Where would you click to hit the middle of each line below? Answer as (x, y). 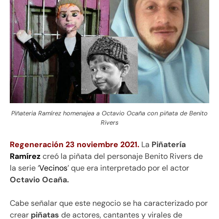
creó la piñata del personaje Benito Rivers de (122, 156)
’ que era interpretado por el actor (128, 168)
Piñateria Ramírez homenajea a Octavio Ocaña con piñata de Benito (109, 113)
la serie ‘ (24, 168)
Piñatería (169, 144)
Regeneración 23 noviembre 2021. (75, 144)
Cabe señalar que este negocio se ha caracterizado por (109, 203)
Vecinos (53, 168)
